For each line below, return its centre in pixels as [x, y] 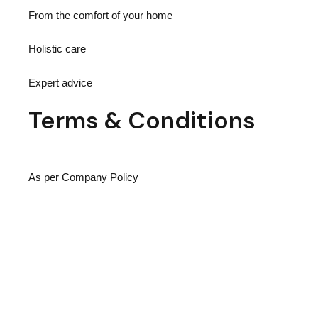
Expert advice [60, 83]
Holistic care [57, 49]
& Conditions [177, 120]
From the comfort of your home [100, 15]
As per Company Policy [83, 178]
